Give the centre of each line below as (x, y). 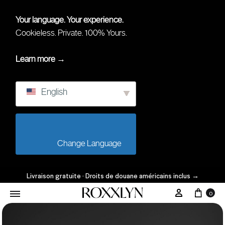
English (53, 92)
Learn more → (40, 59)
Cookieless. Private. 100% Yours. (71, 33)
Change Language (137, 143)
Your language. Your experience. (70, 20)
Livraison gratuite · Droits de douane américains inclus (109, 175)
